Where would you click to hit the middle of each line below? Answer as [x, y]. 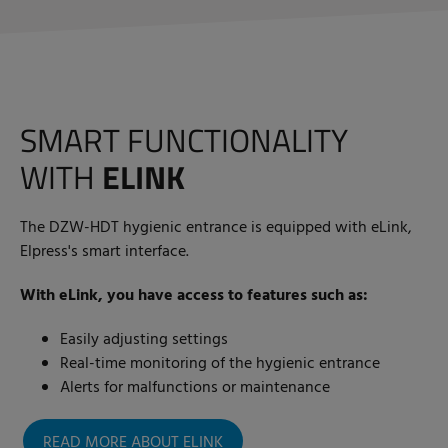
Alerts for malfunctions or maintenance [195, 387]
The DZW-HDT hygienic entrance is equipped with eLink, [216, 227]
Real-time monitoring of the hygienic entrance [220, 363]
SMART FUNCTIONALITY [184, 139]
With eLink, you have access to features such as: [194, 295]
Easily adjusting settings [144, 339]
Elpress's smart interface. [104, 251]
